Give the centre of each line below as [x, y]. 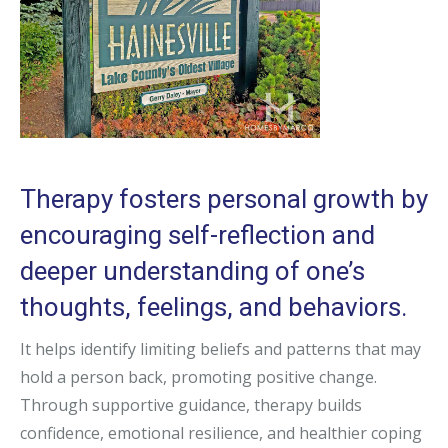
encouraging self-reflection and [197, 235]
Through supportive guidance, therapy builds [191, 405]
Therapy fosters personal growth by [224, 199]
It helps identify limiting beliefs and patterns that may [220, 349]
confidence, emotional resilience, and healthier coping [221, 433]
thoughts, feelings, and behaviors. [213, 307]
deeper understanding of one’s [192, 271]
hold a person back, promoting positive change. [198, 377]
